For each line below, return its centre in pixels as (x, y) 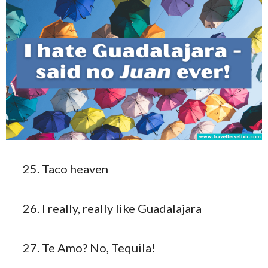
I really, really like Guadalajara (122, 208)
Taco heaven (75, 168)
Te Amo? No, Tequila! (99, 247)
